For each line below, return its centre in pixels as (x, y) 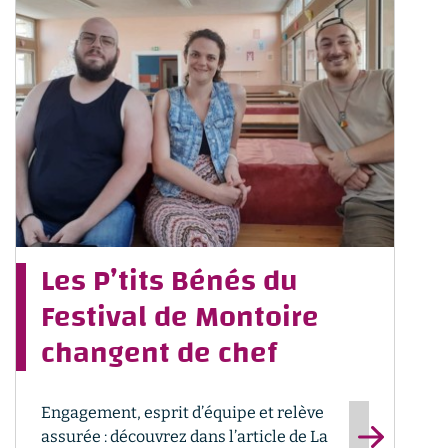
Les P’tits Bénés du (169, 280)
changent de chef (159, 352)
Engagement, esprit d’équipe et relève (182, 412)
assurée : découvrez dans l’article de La (184, 436)
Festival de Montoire (180, 316)
